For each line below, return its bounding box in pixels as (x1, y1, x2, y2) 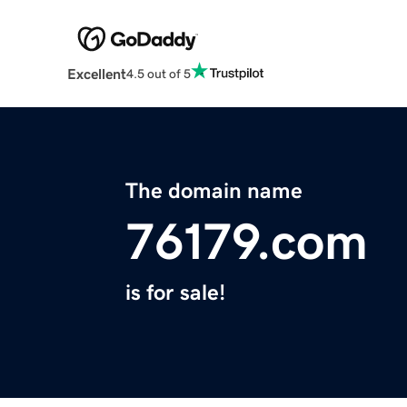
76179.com (125, 216, 368, 268)
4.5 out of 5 (125, 66, 191, 80)
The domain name (125, 180, 303, 203)
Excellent (66, 66, 126, 82)
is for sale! (125, 282, 225, 304)
